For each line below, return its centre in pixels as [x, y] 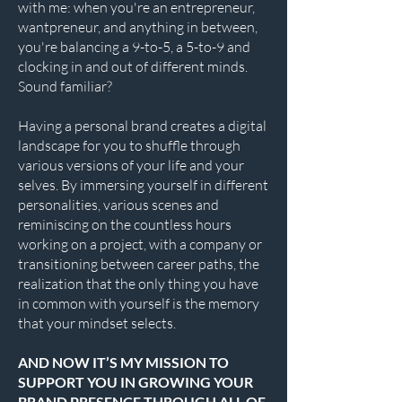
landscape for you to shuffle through [129, 145]
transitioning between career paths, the [139, 264]
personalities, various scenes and [118, 205]
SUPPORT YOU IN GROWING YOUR [135, 382]
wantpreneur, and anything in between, [138, 27]
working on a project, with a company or [140, 244]
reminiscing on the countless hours [125, 224]
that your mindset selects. [97, 323]
